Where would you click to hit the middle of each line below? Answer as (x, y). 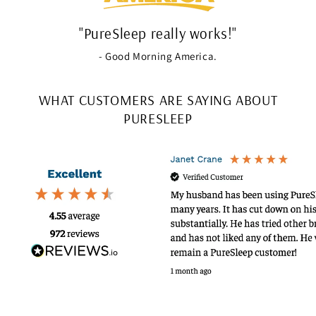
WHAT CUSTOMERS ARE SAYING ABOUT (158, 100)
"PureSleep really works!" (158, 33)
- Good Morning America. (158, 56)
